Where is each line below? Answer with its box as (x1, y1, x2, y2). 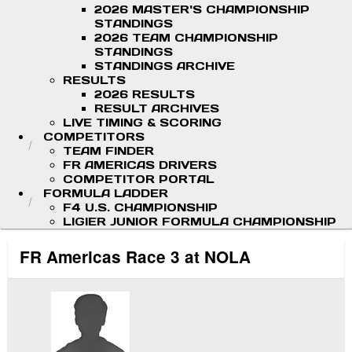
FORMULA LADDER (43, 186, 168, 200)
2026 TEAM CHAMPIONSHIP (94, 31, 278, 45)
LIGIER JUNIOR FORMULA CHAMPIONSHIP (63, 214, 336, 229)
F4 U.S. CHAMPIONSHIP (63, 200, 218, 214)
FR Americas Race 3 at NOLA (20, 245, 251, 269)
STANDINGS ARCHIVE (94, 59, 235, 73)
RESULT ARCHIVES (94, 101, 219, 115)
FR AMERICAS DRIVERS (63, 158, 217, 172)
